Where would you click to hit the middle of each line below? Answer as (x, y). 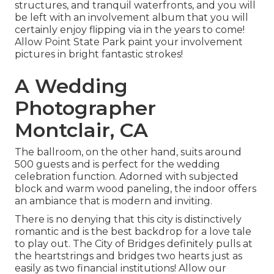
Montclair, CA (81, 130)
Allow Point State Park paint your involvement (129, 42)
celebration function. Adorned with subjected (127, 177)
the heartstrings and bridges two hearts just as (128, 256)
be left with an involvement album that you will (131, 18)
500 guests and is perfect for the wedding (117, 165)
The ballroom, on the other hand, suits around (128, 152)
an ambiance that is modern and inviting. (113, 201)
